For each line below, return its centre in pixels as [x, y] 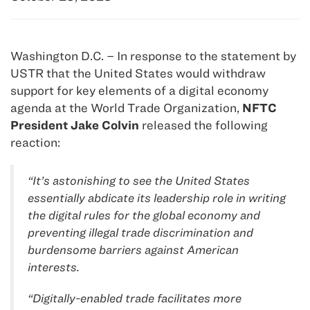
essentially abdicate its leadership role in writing [157, 198]
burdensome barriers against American [133, 250]
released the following [203, 125]
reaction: [35, 143]
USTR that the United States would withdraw [138, 73]
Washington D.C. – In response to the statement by [153, 56]
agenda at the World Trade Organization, [126, 108]
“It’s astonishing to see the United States [139, 181]
